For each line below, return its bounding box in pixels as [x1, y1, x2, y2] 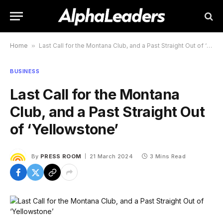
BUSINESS [10, 68, 40, 75]
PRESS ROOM [40, 153, 82, 160]
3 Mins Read [150, 153, 186, 160]
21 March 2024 [89, 153, 133, 160]
